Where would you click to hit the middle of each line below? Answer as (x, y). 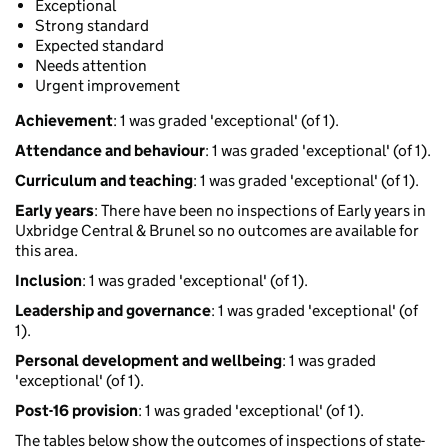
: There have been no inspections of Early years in (260, 211)
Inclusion (48, 281)
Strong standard (92, 26)
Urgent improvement (107, 86)
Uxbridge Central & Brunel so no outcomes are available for (217, 231)
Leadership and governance (113, 311)
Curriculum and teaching (104, 181)
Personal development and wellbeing (148, 361)
